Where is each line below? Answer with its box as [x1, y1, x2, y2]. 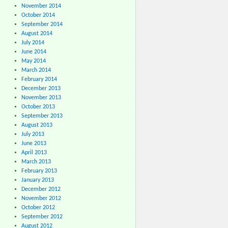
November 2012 [21, 195, 61, 202]
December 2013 [21, 85, 61, 92]
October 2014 [21, 12, 55, 18]
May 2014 [21, 58, 46, 64]
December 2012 [21, 186, 61, 192]
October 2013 [21, 104, 55, 110]
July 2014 [21, 40, 44, 46]
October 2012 [21, 205, 55, 211]
